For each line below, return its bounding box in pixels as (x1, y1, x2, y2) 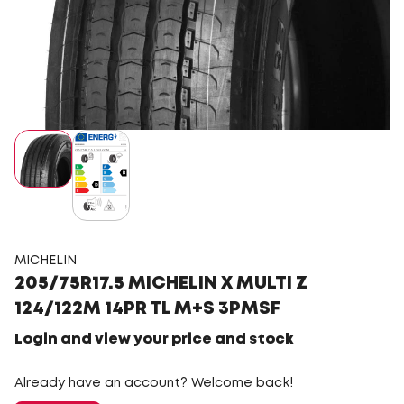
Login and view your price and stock (14, 332, 293, 346)
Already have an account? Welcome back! (14, 377, 293, 389)
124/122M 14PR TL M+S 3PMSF (14, 299, 280, 317)
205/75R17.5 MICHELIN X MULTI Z (14, 274, 308, 292)
